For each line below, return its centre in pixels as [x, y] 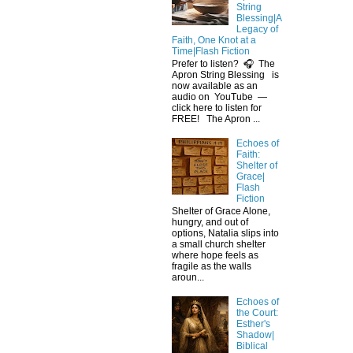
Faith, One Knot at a [214, 40]
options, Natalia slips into [225, 234]
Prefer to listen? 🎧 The [223, 64]
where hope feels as [215, 256]
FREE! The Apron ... [216, 119]
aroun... [188, 278]
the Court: [257, 313]
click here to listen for [217, 108]
